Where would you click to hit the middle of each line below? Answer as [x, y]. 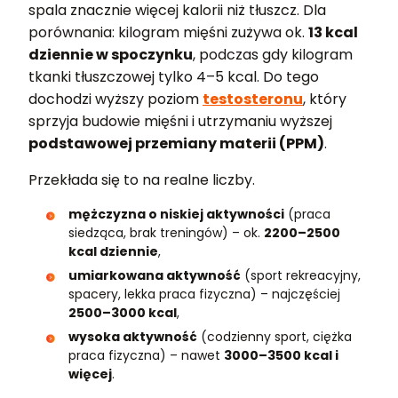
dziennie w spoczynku [111, 54]
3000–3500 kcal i [281, 355]
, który [325, 99]
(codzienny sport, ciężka [275, 336]
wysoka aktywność [133, 336]
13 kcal [333, 32]
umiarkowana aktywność [155, 275]
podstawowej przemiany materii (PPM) [176, 143]
